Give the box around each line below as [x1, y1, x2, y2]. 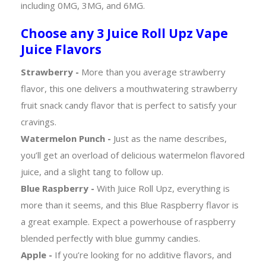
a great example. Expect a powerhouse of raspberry [21, 215, 236, 227]
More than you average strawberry [81, 65, 226, 78]
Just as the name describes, [113, 132, 227, 144]
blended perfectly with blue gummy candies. [21, 232, 200, 244]
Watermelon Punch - [21, 132, 113, 144]
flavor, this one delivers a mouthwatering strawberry [21, 82, 237, 94]
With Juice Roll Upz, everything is [97, 182, 230, 194]
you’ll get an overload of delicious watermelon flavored [21, 148, 245, 161]
